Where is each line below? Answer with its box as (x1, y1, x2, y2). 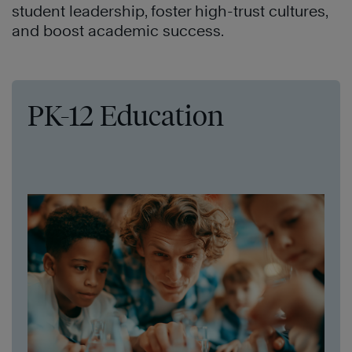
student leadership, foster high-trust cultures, (12, 2, 328, 20)
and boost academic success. (12, 22, 224, 40)
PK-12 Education (27, 98, 224, 134)
